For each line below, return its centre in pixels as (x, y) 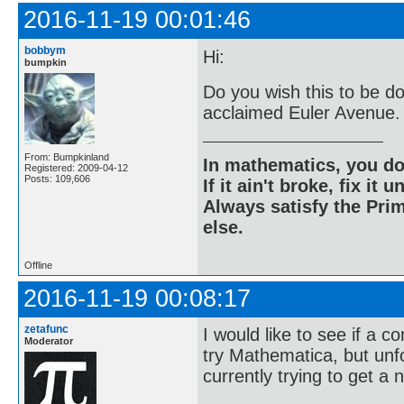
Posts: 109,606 (57, 179)
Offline (38, 265)
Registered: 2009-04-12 (76, 168)
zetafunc (46, 329)
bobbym (45, 51)
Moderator (49, 340)
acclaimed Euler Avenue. (302, 113)
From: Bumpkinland (67, 157)
